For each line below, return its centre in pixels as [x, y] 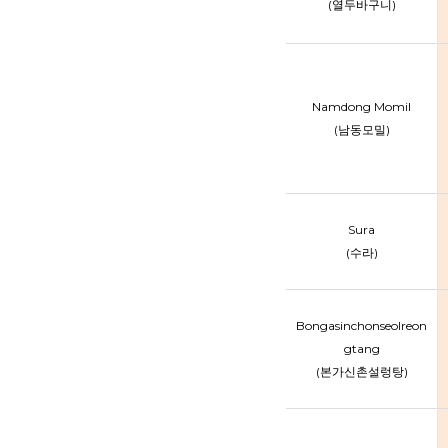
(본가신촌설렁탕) [361, 371]
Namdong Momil [361, 106]
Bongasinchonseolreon [361, 325]
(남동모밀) [361, 129]
